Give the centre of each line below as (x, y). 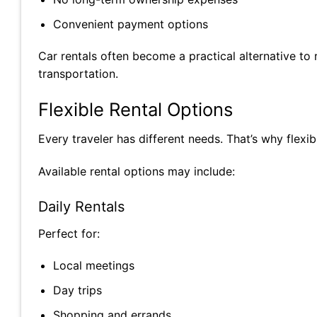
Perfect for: (69, 233)
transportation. (78, 74)
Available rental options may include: (137, 171)
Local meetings (93, 266)
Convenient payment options (130, 24)
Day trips (77, 290)
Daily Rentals (81, 206)
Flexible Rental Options (136, 110)
